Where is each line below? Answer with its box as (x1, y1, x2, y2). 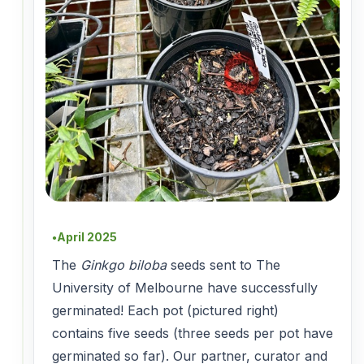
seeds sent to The (171, 256, 280, 273)
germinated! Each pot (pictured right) (52, 301, 279, 318)
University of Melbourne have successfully (52, 279, 318, 296)
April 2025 (57, 229, 117, 244)
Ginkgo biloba (80, 256, 171, 273)
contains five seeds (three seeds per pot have (52, 324, 333, 341)
